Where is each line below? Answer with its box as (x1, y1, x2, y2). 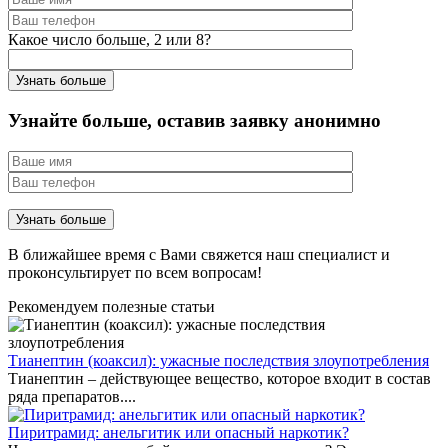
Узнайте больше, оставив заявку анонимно (8, 110, 381, 132)
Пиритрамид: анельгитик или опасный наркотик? (8, 423, 349, 441)
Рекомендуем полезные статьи (8, 297, 215, 315)
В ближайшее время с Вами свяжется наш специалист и (8, 245, 390, 263)
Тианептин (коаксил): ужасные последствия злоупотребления (8, 351, 429, 369)
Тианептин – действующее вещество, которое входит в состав (8, 369, 431, 387)
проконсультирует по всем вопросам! (8, 263, 262, 281)
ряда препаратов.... (8, 387, 136, 405)
